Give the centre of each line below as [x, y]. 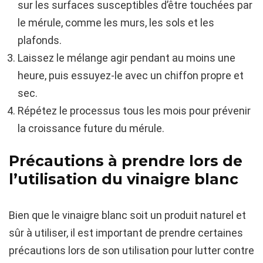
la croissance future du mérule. [91, 129]
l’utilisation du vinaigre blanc [124, 179]
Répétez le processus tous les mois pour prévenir [134, 111]
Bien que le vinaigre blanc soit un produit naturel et [127, 215]
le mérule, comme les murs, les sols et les [116, 23]
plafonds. [40, 41]
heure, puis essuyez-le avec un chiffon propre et [131, 76]
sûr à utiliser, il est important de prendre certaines [126, 233]
